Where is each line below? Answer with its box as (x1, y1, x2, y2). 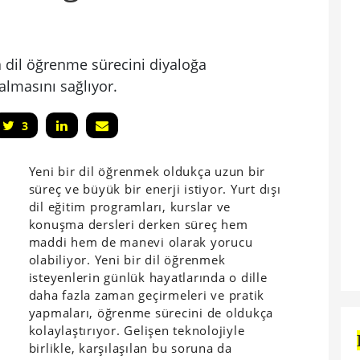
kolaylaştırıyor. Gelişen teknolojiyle (28, 322, 245, 338)
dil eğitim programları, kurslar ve (28, 198, 231, 215)
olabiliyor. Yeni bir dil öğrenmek (28, 252, 226, 268)
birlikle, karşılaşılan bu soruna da (28, 340, 232, 356)
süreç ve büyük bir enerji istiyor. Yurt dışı (28, 181, 281, 197)
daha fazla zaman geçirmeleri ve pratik (28, 287, 265, 303)
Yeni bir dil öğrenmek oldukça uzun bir (28, 163, 266, 179)
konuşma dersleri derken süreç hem (28, 216, 248, 232)
